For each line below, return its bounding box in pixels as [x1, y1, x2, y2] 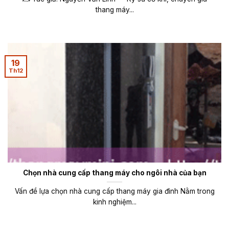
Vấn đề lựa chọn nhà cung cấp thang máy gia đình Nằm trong [14, 187, 215, 195]
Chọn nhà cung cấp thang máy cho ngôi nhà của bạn [22, 168, 207, 177]
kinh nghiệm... [93, 197, 136, 206]
